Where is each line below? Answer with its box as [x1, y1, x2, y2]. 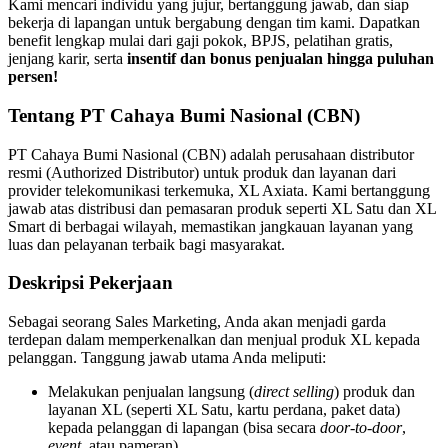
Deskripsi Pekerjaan [8, 272, 173, 294]
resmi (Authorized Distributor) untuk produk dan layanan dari [8, 163, 396, 181]
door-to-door [320, 418, 402, 436]
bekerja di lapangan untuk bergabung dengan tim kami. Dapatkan [8, 14, 420, 32]
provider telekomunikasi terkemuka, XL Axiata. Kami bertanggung [8, 181, 430, 199]
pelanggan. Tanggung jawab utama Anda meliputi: [8, 348, 326, 366]
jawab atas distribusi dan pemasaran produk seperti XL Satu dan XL [8, 199, 436, 217]
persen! [8, 68, 58, 86]
